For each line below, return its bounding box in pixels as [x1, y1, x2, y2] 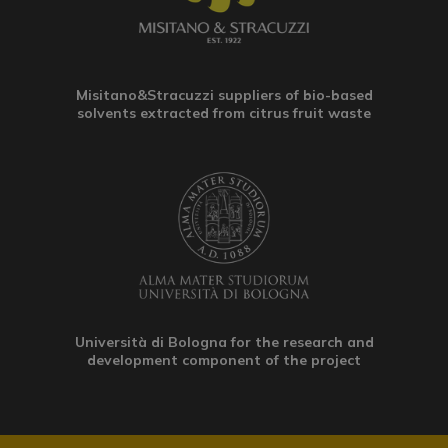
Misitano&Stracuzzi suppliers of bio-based [75, 85, 373, 104]
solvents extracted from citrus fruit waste [77, 103, 371, 122]
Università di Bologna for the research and [74, 332, 374, 351]
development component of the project [87, 350, 361, 369]
